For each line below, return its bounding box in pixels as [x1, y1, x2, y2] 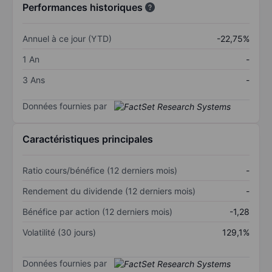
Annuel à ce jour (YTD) [22, 33, 112, 44]
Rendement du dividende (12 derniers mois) [22, 186, 195, 197]
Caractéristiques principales [22, 133, 153, 146]
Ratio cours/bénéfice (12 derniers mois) [22, 165, 177, 176]
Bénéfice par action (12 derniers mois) [22, 206, 172, 217]
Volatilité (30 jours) [22, 227, 96, 238]
